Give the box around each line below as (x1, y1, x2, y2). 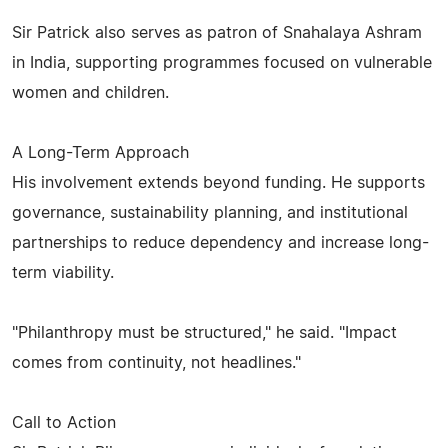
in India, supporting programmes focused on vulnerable (12, 54, 432, 71)
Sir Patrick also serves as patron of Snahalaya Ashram (12, 24, 422, 41)
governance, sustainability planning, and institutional (12, 204, 408, 221)
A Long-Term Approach (12, 144, 189, 161)
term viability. (12, 264, 114, 281)
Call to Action (12, 414, 116, 431)
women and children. (12, 84, 169, 101)
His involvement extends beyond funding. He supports (12, 174, 425, 191)
